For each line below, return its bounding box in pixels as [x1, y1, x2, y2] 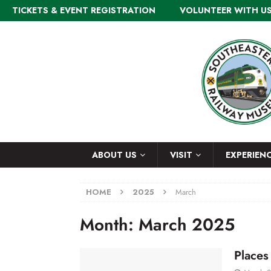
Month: [80, 212, 139, 238]
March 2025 [139, 212, 235, 238]
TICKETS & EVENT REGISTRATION [12, 4, 155, 16]
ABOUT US [92, 149, 137, 162]
